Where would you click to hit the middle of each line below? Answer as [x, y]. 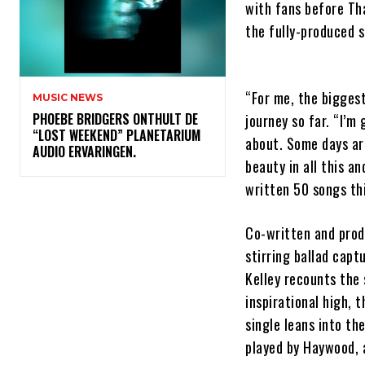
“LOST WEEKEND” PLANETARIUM [117, 136]
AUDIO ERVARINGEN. [88, 152]
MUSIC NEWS [68, 98]
